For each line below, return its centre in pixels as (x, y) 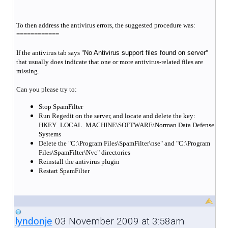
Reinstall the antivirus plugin (79, 161)
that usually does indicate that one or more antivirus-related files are (109, 62)
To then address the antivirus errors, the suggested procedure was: (106, 25)
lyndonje (34, 221)
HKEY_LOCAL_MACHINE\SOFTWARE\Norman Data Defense (126, 125)
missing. (27, 71)
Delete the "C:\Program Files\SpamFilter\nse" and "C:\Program (124, 143)
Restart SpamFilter (64, 170)
